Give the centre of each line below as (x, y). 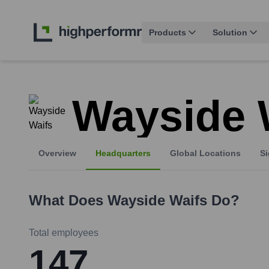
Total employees (64, 233)
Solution (230, 33)
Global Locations (205, 153)
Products (168, 33)
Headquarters (123, 153)
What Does (68, 201)
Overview (57, 153)
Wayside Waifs (157, 201)
